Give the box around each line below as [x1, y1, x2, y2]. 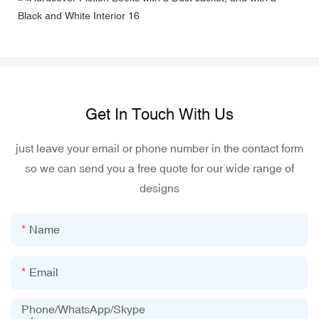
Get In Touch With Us [85, 105, 234, 124]
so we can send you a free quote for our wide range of [25, 162, 294, 175]
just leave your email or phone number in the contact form [16, 142, 303, 155]
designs [140, 182, 179, 195]
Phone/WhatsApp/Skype [21, 302, 145, 315]
